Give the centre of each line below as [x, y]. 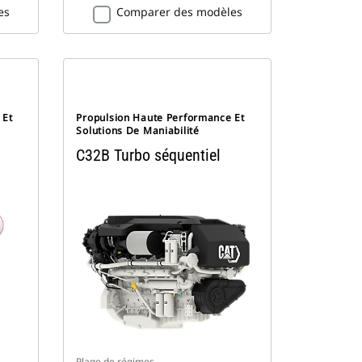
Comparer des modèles [179, 12]
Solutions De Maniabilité [138, 131]
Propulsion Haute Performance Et [160, 118]
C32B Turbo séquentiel [149, 156]
